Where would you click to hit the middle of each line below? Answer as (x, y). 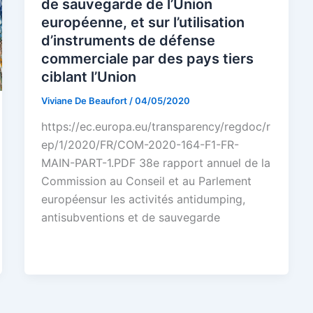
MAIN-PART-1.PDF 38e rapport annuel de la (155, 163)
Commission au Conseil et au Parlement (146, 181)
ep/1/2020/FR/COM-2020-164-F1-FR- (140, 145)
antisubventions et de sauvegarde (130, 218)
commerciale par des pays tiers (147, 58)
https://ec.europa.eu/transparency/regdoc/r (155, 127)
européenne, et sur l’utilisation (143, 22)
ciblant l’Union (88, 77)
